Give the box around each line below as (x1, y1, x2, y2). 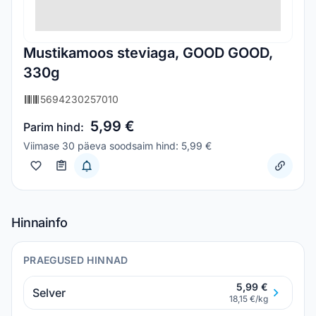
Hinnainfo (11, 215, 68, 230)
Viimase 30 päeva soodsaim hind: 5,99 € (23, 140, 212, 152)
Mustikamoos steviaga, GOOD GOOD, (23, 44, 273, 61)
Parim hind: (23, 120, 84, 134)
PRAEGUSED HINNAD (23, 254, 128, 266)
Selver (32, 286, 66, 300)
